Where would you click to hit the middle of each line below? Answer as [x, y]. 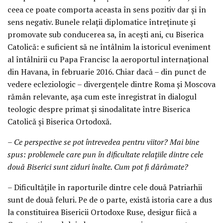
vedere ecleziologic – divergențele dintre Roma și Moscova [111, 84]
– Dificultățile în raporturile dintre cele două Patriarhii [105, 187]
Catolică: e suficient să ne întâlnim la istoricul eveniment [109, 47]
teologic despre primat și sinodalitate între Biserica [99, 109]
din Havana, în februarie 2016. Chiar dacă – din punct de [107, 72]
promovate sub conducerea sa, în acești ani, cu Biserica [106, 35]
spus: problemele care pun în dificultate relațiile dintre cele [105, 155]
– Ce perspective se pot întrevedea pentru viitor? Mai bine [103, 142]
